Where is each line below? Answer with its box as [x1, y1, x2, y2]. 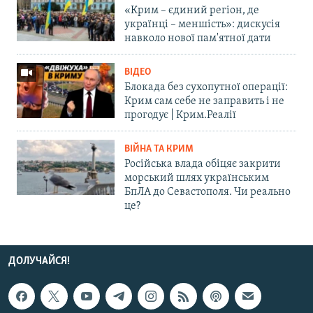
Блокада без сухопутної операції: [124, 81, 288, 93]
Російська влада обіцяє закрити [124, 158, 281, 170]
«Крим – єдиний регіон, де [124, 4, 259, 16]
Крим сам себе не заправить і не [124, 95, 284, 107]
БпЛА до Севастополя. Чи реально [124, 186, 291, 198]
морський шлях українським [124, 172, 269, 184]
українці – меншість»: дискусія [124, 18, 280, 30]
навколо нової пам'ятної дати [124, 32, 271, 44]
